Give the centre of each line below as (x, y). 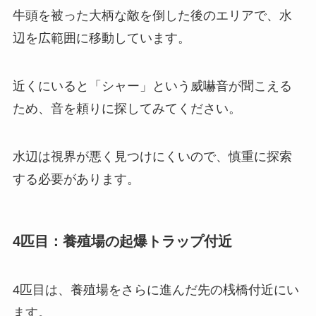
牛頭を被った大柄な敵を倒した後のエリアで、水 (152, 16)
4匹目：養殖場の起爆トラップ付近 (122, 241)
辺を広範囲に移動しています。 (101, 38)
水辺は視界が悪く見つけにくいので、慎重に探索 (152, 156)
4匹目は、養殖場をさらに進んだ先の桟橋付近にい (156, 290)
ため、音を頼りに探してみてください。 (127, 108)
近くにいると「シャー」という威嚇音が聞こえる (152, 86)
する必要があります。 (76, 179)
